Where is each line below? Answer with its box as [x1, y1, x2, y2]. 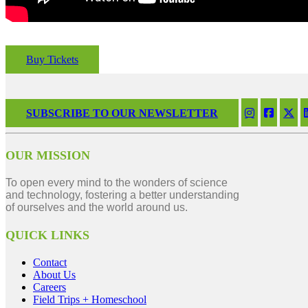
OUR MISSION [5, 148, 90, 163]
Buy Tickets [26, 53, 78, 65]
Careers [33, 281, 66, 294]
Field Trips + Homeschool [33, 294, 146, 306]
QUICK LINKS [5, 228, 89, 243]
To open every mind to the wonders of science [5, 177, 228, 189]
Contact [33, 256, 67, 269]
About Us [33, 269, 76, 281]
